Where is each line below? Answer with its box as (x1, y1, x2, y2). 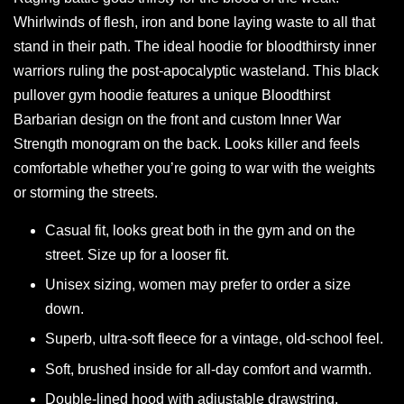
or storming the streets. (14, 184, 158, 200)
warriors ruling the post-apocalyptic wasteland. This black (14, 62, 379, 78)
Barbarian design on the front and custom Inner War (14, 111, 341, 127)
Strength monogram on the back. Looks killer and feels (14, 135, 360, 151)
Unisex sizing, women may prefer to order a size (45, 277, 351, 292)
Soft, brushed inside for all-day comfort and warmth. (45, 361, 372, 377)
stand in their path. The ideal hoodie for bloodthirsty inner (14, 38, 376, 54)
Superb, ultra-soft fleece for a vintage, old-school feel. (45, 331, 383, 347)
